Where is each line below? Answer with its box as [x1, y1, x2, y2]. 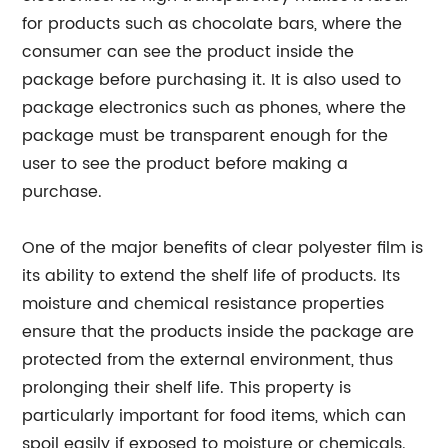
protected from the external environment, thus [22, 347, 394, 374]
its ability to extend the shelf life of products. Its [22, 263, 401, 290]
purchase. [22, 179, 103, 206]
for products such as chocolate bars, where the [22, 11, 403, 38]
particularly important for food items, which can [22, 403, 407, 430]
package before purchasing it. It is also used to [22, 67, 402, 94]
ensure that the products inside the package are [22, 319, 415, 346]
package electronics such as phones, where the [22, 95, 407, 122]
